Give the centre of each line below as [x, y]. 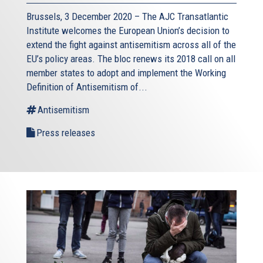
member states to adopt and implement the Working [126, 73]
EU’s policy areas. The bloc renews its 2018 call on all [131, 59]
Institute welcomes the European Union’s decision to [128, 31]
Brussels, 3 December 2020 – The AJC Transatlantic [127, 17]
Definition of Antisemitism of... [87, 87]
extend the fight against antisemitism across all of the [131, 45]
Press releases [66, 133]
